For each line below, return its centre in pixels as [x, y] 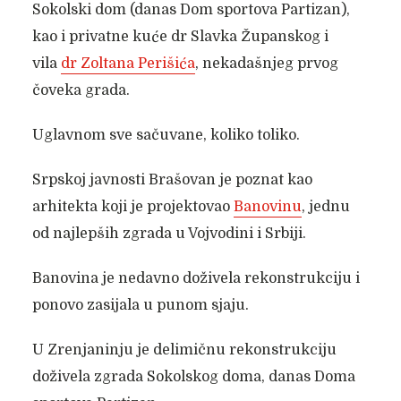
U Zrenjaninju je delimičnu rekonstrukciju [184, 350]
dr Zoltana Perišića [128, 64]
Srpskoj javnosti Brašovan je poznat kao [172, 180]
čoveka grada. [81, 90]
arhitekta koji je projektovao [132, 207]
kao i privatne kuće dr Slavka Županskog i [180, 37]
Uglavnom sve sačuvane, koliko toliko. [166, 135]
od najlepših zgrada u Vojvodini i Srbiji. [169, 234]
